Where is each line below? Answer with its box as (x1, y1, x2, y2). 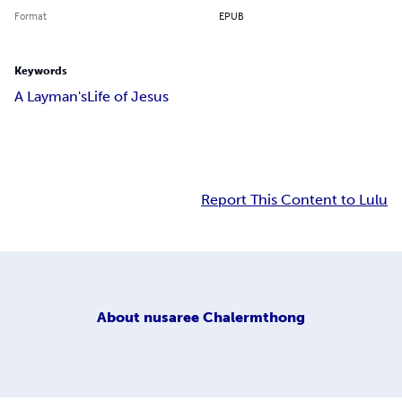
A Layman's (14, 88, 87, 106)
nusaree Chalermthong (144, 308, 305, 326)
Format (14, 9, 47, 23)
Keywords (14, 65, 67, 78)
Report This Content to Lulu (201, 191, 388, 209)
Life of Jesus (87, 88, 169, 106)
